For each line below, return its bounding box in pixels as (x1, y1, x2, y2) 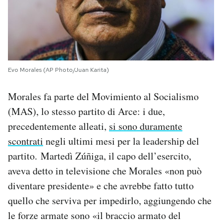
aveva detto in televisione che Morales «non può (8, 164, 202, 178)
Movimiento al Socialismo (92, 90, 199, 104)
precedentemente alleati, (8, 119, 109, 133)
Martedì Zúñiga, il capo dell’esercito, (41, 149, 191, 163)
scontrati (8, 134, 43, 148)
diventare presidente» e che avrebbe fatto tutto (8, 179, 194, 193)
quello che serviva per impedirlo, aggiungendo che (8, 194, 212, 208)
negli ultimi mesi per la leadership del (43, 134, 199, 148)
